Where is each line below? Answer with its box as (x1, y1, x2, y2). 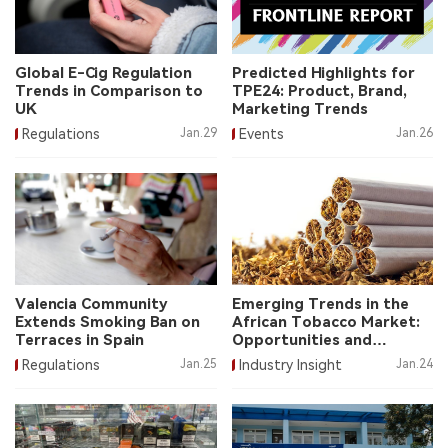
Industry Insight (238, 357, 342, 374)
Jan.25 (179, 357, 217, 372)
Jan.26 (396, 125, 433, 140)
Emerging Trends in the (231, 295, 409, 314)
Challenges (231, 349, 312, 368)
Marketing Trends (231, 99, 368, 118)
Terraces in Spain (15, 331, 144, 350)
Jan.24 (396, 357, 433, 372)
